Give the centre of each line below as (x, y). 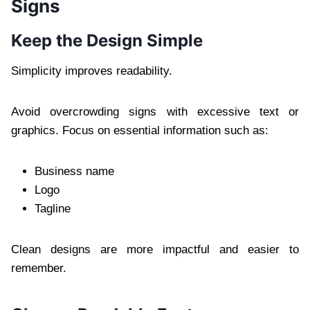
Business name (74, 171)
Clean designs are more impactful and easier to (155, 249)
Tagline (53, 208)
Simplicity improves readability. (92, 71)
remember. (39, 268)
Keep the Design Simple (107, 40)
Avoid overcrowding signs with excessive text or (155, 111)
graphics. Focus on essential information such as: (140, 130)
